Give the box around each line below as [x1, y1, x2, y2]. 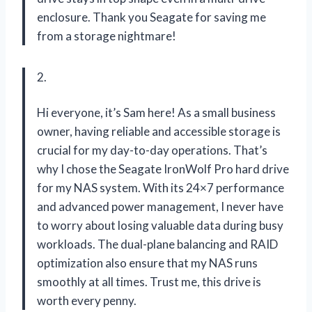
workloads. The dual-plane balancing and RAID [37, 236, 278, 251]
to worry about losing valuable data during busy [37, 217, 283, 233]
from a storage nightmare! [37, 28, 176, 43]
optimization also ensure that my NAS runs [37, 255, 258, 270]
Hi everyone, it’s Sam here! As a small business [37, 104, 276, 120]
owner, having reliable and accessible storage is [37, 123, 281, 139]
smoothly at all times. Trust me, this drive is [37, 274, 261, 289]
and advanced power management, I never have [37, 198, 283, 214]
